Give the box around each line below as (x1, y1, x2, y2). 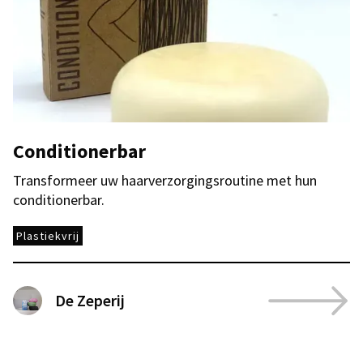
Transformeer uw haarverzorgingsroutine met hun (13, 171, 317, 190)
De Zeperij (55, 290, 125, 310)
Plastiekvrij (16, 228, 79, 243)
